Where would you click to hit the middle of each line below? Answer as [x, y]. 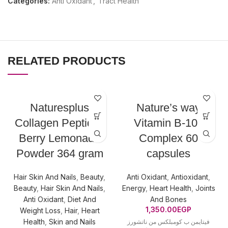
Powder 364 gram [60, 153]
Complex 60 [168, 138]
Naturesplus [60, 108]
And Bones [168, 199]
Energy [134, 188]
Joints [205, 188]
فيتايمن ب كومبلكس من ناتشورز [168, 222]
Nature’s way [168, 108]
